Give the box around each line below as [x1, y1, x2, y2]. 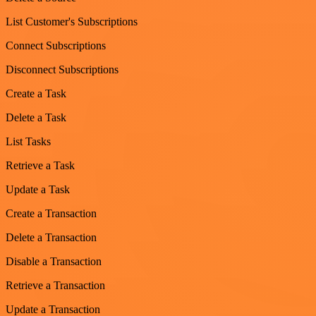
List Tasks [6, 135, 51, 147]
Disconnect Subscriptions [6, 63, 119, 75]
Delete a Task [6, 111, 66, 123]
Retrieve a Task [6, 159, 75, 171]
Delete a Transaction [6, 231, 97, 243]
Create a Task [6, 87, 66, 99]
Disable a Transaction [6, 255, 102, 267]
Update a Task [6, 183, 70, 195]
